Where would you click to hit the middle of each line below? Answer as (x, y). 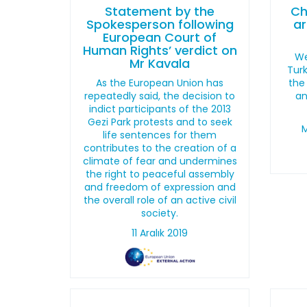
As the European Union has (160, 83)
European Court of (160, 37)
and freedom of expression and (160, 187)
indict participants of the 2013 (160, 109)
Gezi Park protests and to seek (160, 122)
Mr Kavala (160, 63)
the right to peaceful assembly (160, 174)
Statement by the (160, 11)
